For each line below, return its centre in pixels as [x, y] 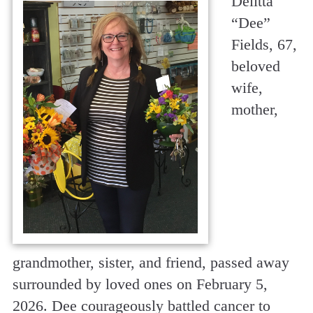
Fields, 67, [264, 44]
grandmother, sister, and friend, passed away [151, 263]
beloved [255, 66]
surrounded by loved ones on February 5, [140, 284]
